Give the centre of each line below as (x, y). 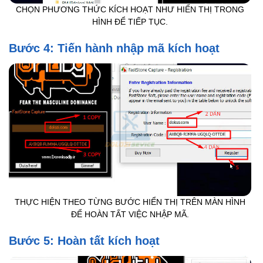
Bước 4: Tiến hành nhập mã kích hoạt (114, 48)
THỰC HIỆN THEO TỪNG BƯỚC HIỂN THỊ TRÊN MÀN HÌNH (130, 203)
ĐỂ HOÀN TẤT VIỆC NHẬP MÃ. (130, 215)
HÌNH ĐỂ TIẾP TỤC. (130, 22)
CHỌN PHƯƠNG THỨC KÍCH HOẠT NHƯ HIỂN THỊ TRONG (130, 10)
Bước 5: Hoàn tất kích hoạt (84, 241)
